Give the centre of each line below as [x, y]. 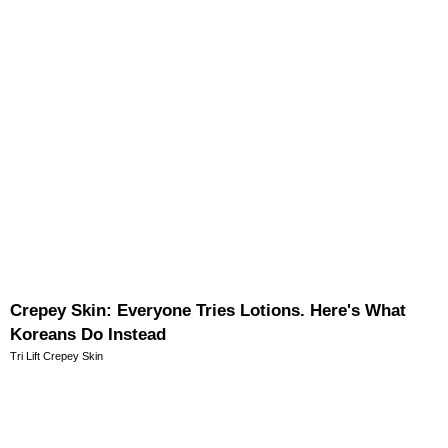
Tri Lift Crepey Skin [56, 355]
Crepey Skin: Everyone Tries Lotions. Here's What [208, 310]
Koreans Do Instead [88, 334]
